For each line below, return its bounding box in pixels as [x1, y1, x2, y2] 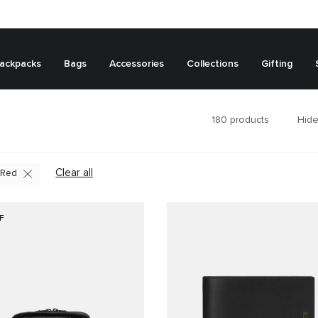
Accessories [109, 58, 164, 69]
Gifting [261, 58, 292, 69]
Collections [187, 58, 238, 69]
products [226, 114, 269, 125]
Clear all [55, 168, 94, 178]
